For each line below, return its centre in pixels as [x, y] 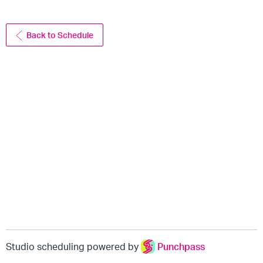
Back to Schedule [60, 35]
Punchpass [181, 247]
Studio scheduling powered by [73, 247]
